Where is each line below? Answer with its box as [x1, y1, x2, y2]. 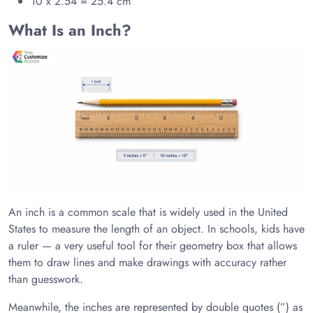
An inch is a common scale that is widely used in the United [8, 204, 288, 220]
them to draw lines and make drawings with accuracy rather [8, 254, 286, 270]
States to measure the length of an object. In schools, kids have [8, 221, 305, 237]
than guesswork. [8, 271, 83, 287]
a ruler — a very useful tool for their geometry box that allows [8, 238, 297, 254]
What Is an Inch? [8, 19, 131, 41]
